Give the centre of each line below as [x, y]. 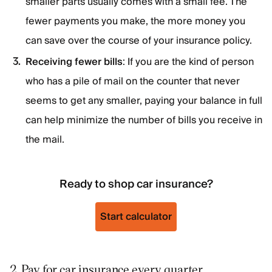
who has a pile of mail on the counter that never [133, 81]
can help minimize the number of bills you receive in [144, 120]
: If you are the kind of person [188, 62]
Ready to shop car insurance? [136, 184]
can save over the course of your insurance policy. [139, 41]
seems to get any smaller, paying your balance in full [144, 101]
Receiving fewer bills [74, 62]
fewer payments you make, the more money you [135, 21]
